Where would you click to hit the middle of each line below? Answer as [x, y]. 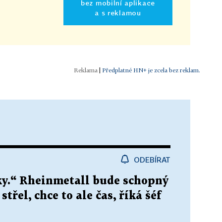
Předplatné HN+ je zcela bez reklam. [151, 70]
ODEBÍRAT [152, 159]
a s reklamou [118, 12]
